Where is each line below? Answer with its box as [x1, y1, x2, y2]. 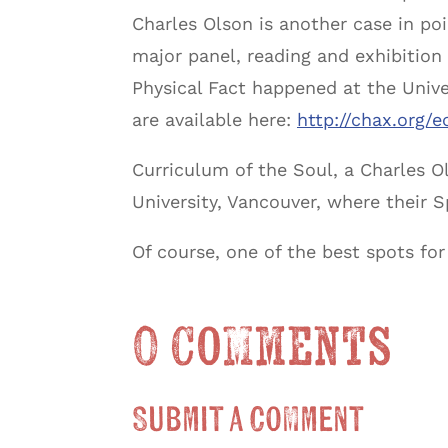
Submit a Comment [132, 403, 364, 439]
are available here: [132, 109, 297, 131]
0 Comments [132, 321, 392, 377]
